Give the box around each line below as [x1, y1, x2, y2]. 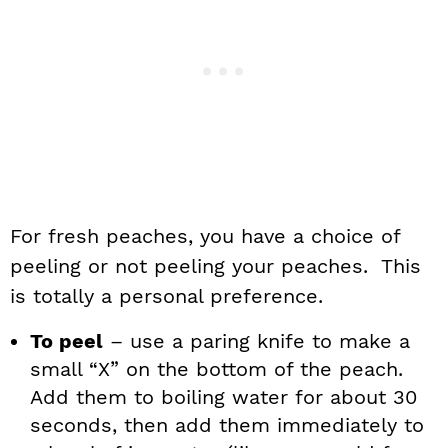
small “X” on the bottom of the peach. [30, 357, 410, 382]
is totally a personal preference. [10, 284, 323, 309]
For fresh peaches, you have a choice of [10, 224, 400, 249]
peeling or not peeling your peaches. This [10, 254, 421, 279]
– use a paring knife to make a [103, 329, 410, 354]
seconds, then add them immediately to [30, 413, 424, 438]
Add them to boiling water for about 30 [30, 385, 417, 410]
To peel [30, 329, 103, 354]
